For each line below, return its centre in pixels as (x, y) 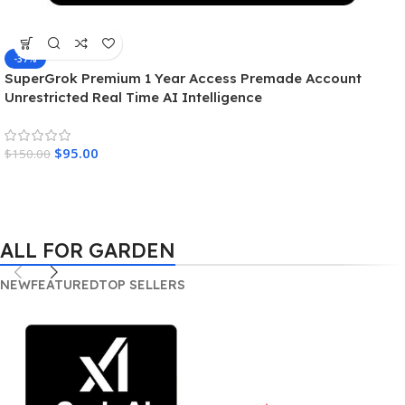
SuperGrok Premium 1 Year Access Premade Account (183, 78)
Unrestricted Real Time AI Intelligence (133, 97)
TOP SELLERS (142, 285)
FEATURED (65, 285)
